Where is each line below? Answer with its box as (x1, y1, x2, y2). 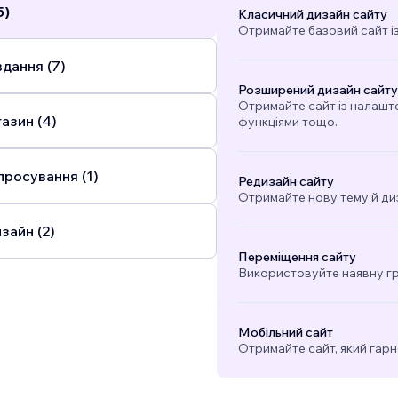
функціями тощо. (237, 114, 338, 131)
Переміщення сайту (237, 249, 356, 266)
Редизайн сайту (237, 173, 334, 190)
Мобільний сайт (237, 324, 333, 341)
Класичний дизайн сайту (237, 6, 387, 23)
